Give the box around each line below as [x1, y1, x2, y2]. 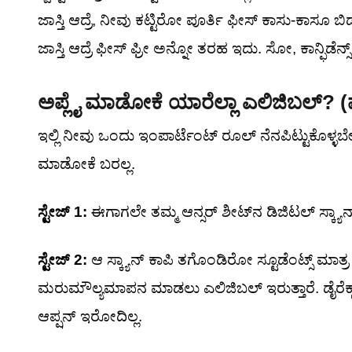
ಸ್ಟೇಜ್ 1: [38, 203, 87, 220]
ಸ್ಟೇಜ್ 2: [38, 251, 87, 268]
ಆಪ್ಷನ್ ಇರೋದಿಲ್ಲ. [38, 308, 142, 324]
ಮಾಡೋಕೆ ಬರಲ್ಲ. [38, 156, 135, 172]
